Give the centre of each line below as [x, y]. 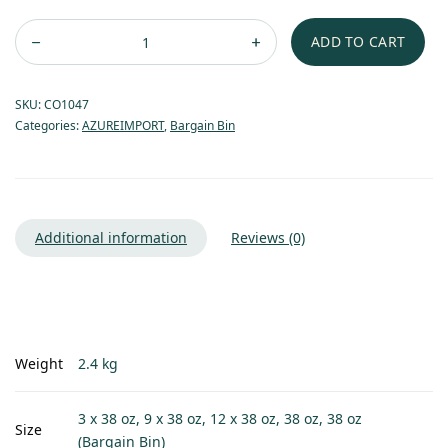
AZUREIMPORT [123, 126]
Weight [39, 364]
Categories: [48, 126]
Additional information [111, 238]
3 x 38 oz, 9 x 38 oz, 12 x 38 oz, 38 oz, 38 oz [220, 419]
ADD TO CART [358, 42]
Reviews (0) [268, 238]
